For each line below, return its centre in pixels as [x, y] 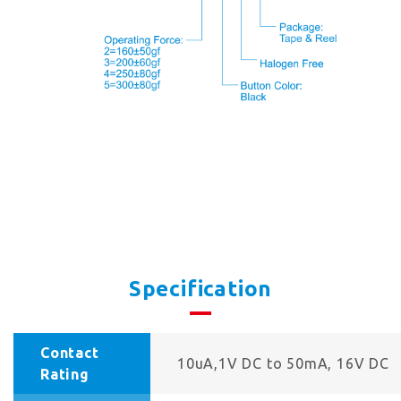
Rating [65, 375]
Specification [200, 289]
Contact [70, 353]
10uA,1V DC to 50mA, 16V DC [283, 364]
